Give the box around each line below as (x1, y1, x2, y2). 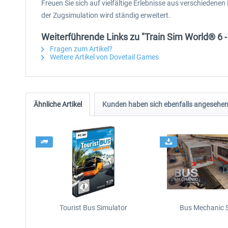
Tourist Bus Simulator (59, 204, 127, 212)
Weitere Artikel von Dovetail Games (48, 53, 159, 61)
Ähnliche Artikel (34, 100, 82, 108)
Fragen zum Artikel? (48, 45, 112, 53)
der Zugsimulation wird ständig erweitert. (41, 11, 170, 19)
